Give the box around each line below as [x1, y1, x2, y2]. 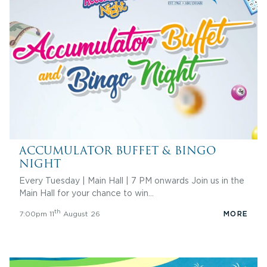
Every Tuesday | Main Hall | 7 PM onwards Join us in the [19, 176, 244, 185]
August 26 [61, 209, 100, 218]
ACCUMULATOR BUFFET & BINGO [19, 142, 216, 159]
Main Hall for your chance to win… [19, 188, 154, 198]
